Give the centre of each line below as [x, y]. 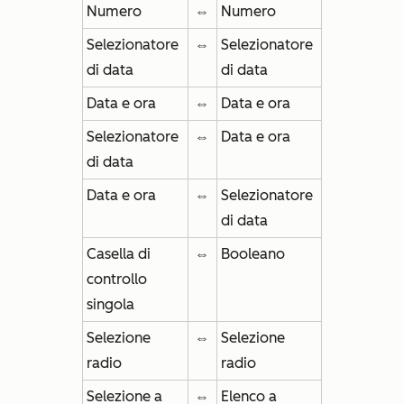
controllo [116, 279]
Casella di [118, 254]
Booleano [252, 254]
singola [110, 304]
